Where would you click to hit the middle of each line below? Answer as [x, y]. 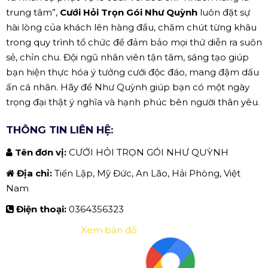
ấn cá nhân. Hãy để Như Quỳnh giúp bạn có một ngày [128, 87]
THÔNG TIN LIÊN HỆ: [60, 130]
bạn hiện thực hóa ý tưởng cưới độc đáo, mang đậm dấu [133, 72]
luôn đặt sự [224, 12]
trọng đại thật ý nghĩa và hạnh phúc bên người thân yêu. [133, 102]
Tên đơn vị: [42, 152]
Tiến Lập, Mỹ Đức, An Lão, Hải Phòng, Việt [147, 173]
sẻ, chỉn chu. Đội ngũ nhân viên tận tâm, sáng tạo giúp [127, 57]
